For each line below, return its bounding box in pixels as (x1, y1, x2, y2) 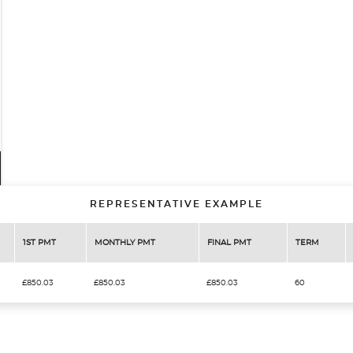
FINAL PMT (207, 239, 251, 247)
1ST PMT (23, 239, 56, 247)
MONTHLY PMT (95, 239, 155, 247)
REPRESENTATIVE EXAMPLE (90, 199, 263, 209)
